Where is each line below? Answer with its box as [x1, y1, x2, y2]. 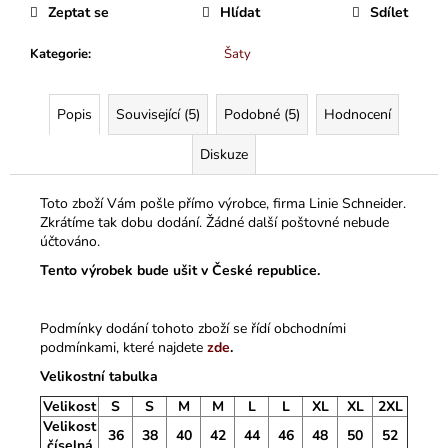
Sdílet [370, 2, 408, 22]
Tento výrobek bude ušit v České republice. [40, 260, 320, 280]
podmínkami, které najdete [40, 337, 207, 357]
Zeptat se [48, 2, 109, 22]
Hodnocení [324, 104, 391, 124]
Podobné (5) [224, 104, 300, 124]
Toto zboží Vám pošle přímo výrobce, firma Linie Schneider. [40, 193, 406, 213]
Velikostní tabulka [40, 366, 158, 386]
